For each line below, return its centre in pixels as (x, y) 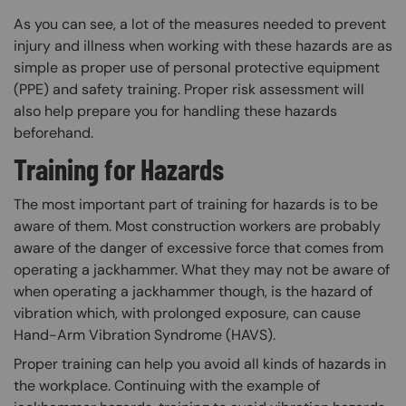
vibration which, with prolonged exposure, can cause (187, 313)
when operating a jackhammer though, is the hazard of (193, 291)
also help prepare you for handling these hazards (175, 111)
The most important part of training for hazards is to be (196, 204)
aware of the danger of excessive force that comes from (198, 247)
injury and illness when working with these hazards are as (203, 45)
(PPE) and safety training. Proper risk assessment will (189, 89)
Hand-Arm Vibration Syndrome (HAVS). (146, 334)
